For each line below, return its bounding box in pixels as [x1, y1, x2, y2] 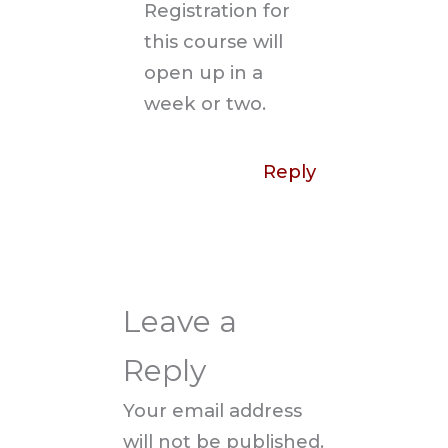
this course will [144, 30, 284, 54]
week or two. [144, 92, 267, 116]
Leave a [123, 302, 238, 340]
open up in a [144, 61, 264, 85]
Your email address [123, 398, 303, 422]
